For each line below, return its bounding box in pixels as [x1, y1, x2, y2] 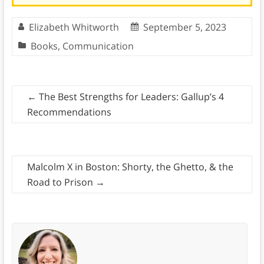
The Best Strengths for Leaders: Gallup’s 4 [36, 90, 224, 104]
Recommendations [27, 105, 111, 119]
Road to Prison [27, 176, 95, 189]
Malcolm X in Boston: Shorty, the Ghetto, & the [27, 160, 233, 174]
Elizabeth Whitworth [28, 21, 119, 34]
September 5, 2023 [143, 21, 226, 34]
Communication [62, 39, 134, 53]
